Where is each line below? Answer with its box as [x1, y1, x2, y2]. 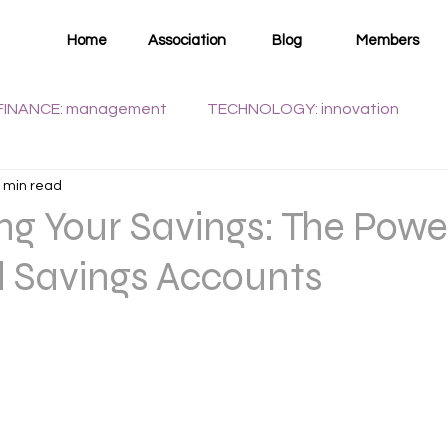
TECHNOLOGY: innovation [207, 101, 399, 117]
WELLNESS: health [12, 181, 146, 197]
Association [148, 33, 226, 48]
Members [355, 33, 419, 48]
